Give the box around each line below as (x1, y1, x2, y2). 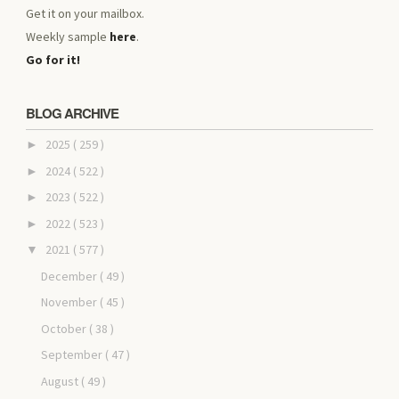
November (40, 294, 100, 311)
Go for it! (26, 51, 81, 68)
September (40, 346, 105, 363)
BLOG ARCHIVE (26, 102, 119, 123)
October (40, 320, 89, 337)
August (40, 372, 81, 389)
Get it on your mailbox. (26, 4, 145, 21)
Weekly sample (26, 28, 110, 45)
